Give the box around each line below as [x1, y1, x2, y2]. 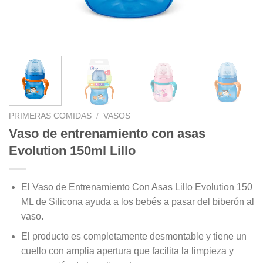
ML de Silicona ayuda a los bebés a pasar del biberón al [21, 196, 254, 207]
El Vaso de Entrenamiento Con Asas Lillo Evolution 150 [21, 181, 252, 192]
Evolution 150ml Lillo [9, 143, 136, 158]
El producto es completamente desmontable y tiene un [21, 231, 247, 242]
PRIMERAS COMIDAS [9, 111, 92, 120]
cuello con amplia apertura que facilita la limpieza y [21, 246, 234, 257]
